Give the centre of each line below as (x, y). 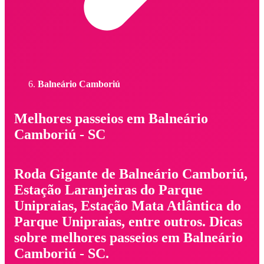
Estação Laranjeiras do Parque (108, 189)
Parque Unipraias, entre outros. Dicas (128, 221)
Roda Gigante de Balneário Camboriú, (131, 174)
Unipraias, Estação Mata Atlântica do (128, 205)
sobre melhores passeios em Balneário (128, 237)
